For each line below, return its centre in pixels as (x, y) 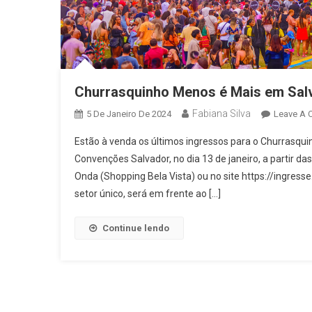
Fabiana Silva (221, 114)
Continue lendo (136, 228)
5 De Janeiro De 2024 (129, 114)
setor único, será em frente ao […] (148, 194)
